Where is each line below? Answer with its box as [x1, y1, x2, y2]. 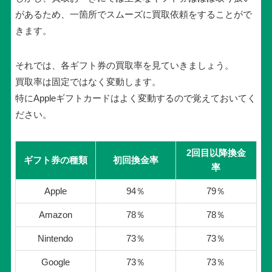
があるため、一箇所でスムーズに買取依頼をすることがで [15, 8, 252, 19]
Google [41, 256, 70, 267]
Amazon [38, 209, 72, 220]
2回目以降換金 [186, 147, 246, 158]
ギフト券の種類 [23, 154, 87, 165]
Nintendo [38, 233, 73, 243]
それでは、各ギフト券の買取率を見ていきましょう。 [15, 59, 234, 70]
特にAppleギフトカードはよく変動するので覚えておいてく [15, 92, 256, 103]
